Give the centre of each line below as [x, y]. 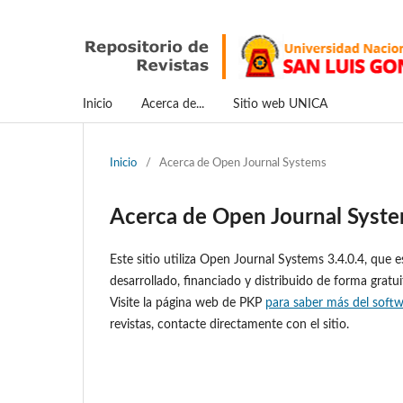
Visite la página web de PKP [188, 303]
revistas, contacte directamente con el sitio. [229, 324]
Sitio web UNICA [280, 104]
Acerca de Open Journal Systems [243, 163]
